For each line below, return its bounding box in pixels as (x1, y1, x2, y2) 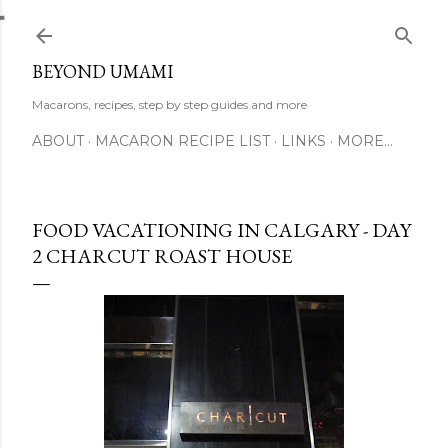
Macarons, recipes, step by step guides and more (32, 97, 307, 112)
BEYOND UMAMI (32, 60, 173, 83)
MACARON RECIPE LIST (95, 132, 270, 150)
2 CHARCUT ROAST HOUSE (32, 243, 292, 269)
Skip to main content (142, 12, 306, 38)
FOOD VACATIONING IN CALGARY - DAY (32, 217, 411, 243)
